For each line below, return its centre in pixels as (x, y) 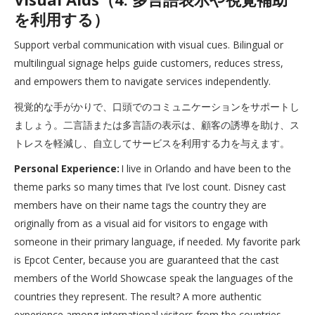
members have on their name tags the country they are (140, 205)
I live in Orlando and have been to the (205, 168)
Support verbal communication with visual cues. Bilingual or (149, 45)
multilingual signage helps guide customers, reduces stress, (149, 63)
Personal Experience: (67, 168)
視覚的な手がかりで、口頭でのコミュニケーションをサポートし (157, 107)
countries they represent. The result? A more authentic (138, 296)
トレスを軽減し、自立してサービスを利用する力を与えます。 (152, 143)
